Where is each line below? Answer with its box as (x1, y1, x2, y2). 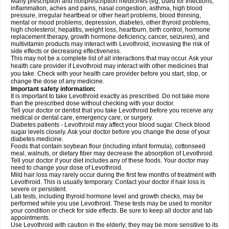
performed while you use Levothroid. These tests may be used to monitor (11, 200, 212, 207)
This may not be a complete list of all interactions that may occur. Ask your (11, 55, 213, 62)
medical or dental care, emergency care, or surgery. (11, 114, 153, 121)
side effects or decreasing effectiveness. (11, 48, 121, 55)
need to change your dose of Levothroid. (11, 164, 123, 171)
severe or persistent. (11, 186, 67, 193)
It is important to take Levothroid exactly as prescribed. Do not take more (11, 93, 210, 100)
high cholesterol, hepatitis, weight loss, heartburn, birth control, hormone (11, 26, 210, 33)
